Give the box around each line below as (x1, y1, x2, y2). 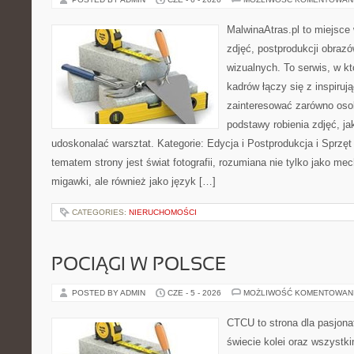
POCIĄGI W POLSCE (51, 257, 226, 274)
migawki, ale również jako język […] (51, 175, 216, 187)
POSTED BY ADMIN (72, 288, 148, 297)
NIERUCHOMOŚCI (129, 208, 197, 217)
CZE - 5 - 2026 (168, 288, 221, 297)
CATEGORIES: (72, 208, 129, 217)
